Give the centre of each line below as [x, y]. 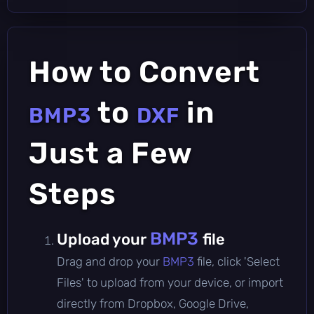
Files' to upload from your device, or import [170, 282]
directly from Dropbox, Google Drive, [153, 303]
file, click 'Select [238, 261]
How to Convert [144, 72]
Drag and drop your [110, 261]
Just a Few [110, 153]
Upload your [103, 239]
